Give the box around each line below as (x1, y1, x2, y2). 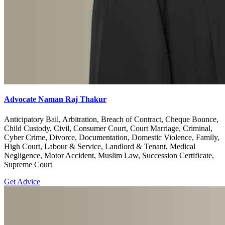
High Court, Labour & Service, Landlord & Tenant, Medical (4, 142, 195, 151)
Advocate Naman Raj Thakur (4, 95, 106, 104)
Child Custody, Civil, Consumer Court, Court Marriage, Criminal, (4, 124, 212, 133)
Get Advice (4, 177, 40, 186)
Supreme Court (4, 160, 52, 169)
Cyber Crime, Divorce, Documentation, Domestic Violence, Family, (4, 133, 219, 142)
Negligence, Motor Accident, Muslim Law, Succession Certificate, (4, 151, 214, 160)
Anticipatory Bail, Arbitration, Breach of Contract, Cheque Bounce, (4, 115, 218, 124)
